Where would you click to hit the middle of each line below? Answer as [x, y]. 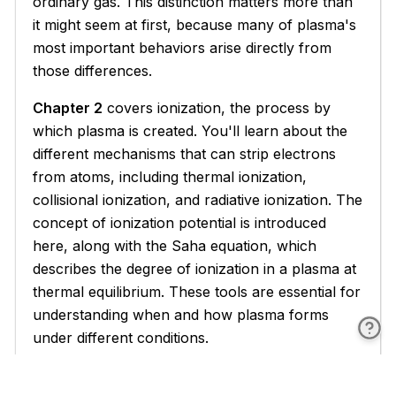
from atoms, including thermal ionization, [170, 176]
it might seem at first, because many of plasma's [195, 24]
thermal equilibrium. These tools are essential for [197, 291]
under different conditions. [121, 337]
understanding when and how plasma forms [181, 314]
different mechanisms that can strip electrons [185, 153]
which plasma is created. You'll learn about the [190, 130]
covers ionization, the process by [217, 107]
